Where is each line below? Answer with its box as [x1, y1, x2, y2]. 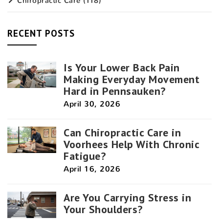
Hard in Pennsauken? [64, 84, 166, 98]
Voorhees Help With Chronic [64, 137, 199, 151]
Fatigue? [64, 149, 106, 163]
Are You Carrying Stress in [64, 190, 191, 204]
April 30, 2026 [64, 98, 120, 109]
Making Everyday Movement [64, 72, 199, 86]
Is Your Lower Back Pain [64, 60, 180, 74]
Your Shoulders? [64, 202, 143, 216]
